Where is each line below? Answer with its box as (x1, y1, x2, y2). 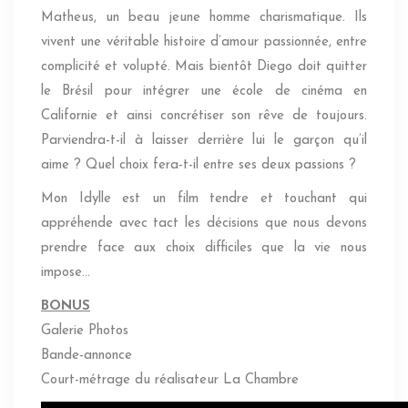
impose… (41, 266, 90, 280)
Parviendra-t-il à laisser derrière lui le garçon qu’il (41, 134, 367, 148)
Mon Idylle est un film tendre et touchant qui (41, 192, 367, 207)
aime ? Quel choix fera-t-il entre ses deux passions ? (41, 158, 356, 173)
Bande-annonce (41, 349, 132, 363)
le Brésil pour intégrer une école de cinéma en (41, 85, 367, 99)
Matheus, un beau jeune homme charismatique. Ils (41, 11, 367, 25)
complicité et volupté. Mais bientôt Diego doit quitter (41, 60, 367, 75)
